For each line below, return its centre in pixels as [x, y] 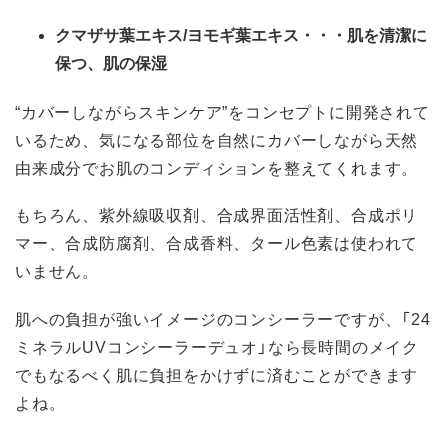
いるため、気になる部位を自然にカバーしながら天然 [217, 139]
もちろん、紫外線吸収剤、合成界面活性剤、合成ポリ [217, 214]
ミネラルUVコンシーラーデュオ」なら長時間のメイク [217, 345]
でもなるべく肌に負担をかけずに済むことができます [217, 373]
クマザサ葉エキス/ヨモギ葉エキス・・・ [201, 35]
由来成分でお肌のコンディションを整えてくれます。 [217, 167]
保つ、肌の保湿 [111, 63]
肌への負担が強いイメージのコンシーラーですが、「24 [223, 317]
